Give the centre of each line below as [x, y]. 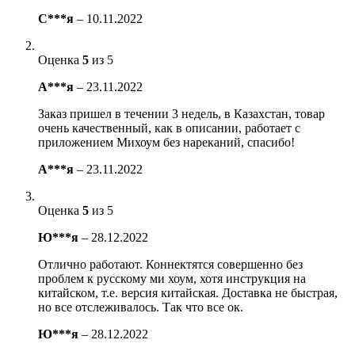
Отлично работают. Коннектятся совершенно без [170, 264]
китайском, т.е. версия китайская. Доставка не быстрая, [188, 292]
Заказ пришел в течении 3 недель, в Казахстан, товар [181, 113]
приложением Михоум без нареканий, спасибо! [166, 142]
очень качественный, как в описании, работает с [169, 128]
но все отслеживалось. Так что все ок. [141, 307]
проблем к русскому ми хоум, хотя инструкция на [172, 278]
